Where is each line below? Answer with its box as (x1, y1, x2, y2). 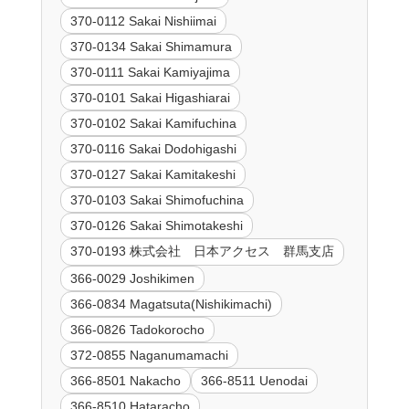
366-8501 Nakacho (69, 372, 181, 388)
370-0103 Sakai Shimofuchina (69, 192, 244, 207)
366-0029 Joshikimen (69, 270, 194, 286)
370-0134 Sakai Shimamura (69, 38, 232, 54)
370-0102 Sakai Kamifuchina (69, 115, 236, 131)
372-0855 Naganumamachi (69, 347, 228, 362)
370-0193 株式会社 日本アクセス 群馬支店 (69, 243, 334, 258)
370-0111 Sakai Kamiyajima (69, 64, 230, 79)
